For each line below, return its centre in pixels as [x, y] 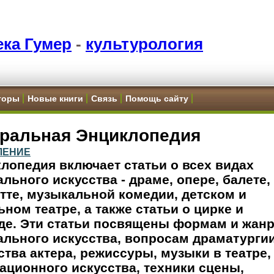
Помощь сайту [157, 98]
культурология [144, 44]
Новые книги [55, 98]
